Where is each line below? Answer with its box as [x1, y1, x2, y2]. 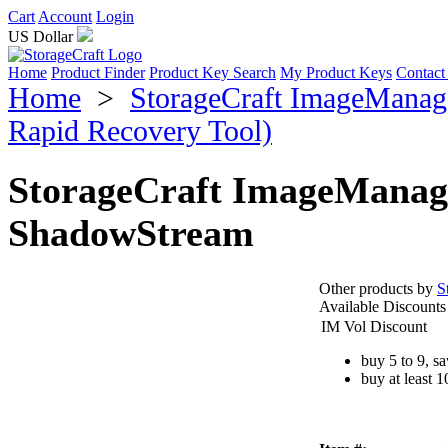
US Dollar [8, 28, 73, 45]
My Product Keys [280, 64, 392, 81]
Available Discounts [319, 297, 446, 315]
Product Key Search [149, 64, 276, 81]
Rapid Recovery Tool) [8, 115, 272, 147]
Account [38, 8, 92, 25]
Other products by [319, 279, 437, 297]
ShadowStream [8, 213, 254, 255]
